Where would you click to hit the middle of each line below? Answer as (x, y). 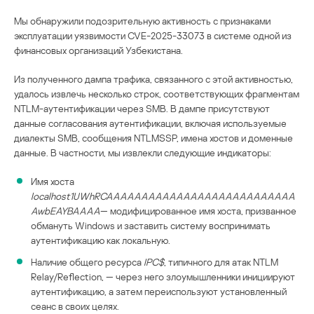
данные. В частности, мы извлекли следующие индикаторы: (143, 152)
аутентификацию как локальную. (101, 240)
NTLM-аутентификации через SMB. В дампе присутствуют (142, 108)
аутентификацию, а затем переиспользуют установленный (159, 291)
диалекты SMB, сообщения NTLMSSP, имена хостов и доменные (153, 137)
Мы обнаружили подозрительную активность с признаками (142, 20)
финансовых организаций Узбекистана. (98, 50)
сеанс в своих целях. (75, 306)
